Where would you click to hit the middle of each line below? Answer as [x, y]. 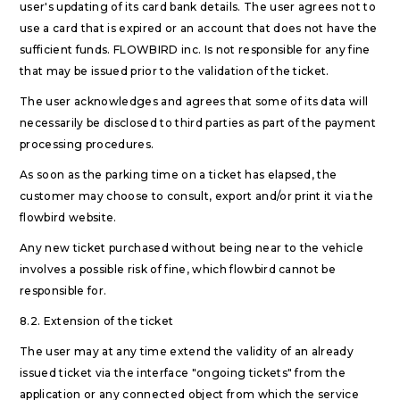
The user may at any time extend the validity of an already [187, 351]
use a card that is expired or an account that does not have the [199, 28]
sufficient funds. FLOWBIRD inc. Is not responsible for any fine [195, 50]
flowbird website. [68, 217]
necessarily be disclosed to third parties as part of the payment [198, 123]
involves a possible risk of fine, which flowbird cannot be [178, 269]
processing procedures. [87, 144]
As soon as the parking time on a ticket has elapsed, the [179, 175]
